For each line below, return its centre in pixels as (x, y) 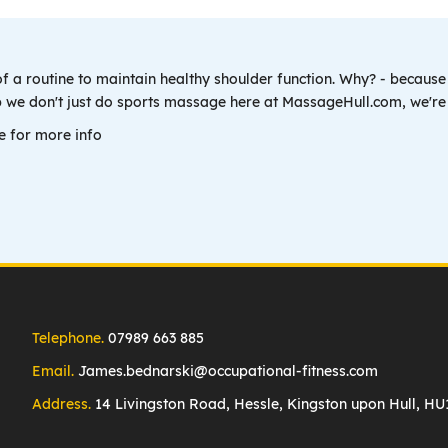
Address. (62, 404)
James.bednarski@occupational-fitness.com (228, 371)
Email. (53, 371)
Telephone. (68, 338)
